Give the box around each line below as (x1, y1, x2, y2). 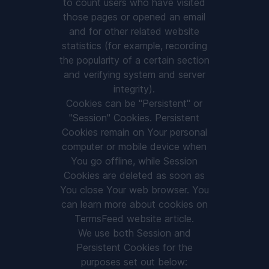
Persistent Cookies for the (76, 241, 193, 253)
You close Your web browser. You (59, 184, 209, 196)
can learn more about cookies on (61, 198, 208, 210)
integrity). (113, 83, 156, 95)
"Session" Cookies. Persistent (69, 112, 200, 124)
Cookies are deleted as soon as (64, 169, 205, 181)
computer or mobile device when (62, 141, 207, 153)
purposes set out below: (81, 256, 188, 268)
